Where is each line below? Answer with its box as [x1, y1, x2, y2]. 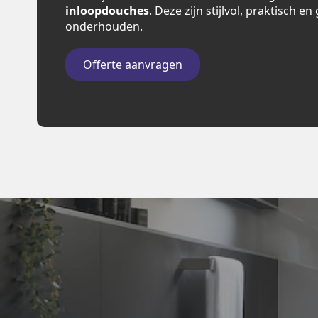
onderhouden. [65, 18, 143, 34]
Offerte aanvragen [83, 57, 182, 72]
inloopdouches [65, 3, 149, 18]
